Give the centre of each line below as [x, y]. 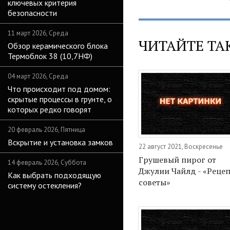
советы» [155, 182]
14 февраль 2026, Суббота [47, 162]
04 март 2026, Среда [38, 76]
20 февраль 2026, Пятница [46, 130]
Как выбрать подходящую [54, 175]
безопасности [32, 13]
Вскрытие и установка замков [60, 142]
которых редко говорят [50, 109]
